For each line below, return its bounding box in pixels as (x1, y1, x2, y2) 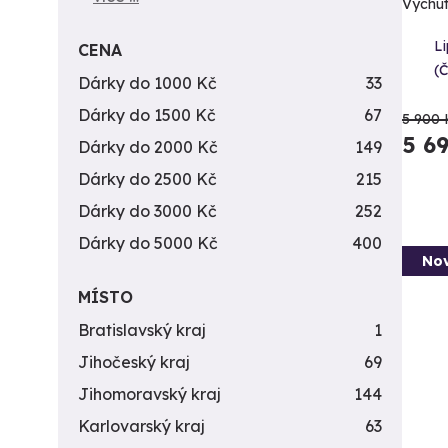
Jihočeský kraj (78, 352, 190, 372)
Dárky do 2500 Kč (78, 169, 217, 189)
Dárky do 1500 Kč (78, 105, 216, 125)
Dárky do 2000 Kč (78, 137, 218, 157)
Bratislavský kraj (78, 320, 206, 340)
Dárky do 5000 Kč (78, 233, 218, 253)
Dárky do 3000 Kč (78, 201, 217, 221)
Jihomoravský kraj (78, 384, 221, 404)
